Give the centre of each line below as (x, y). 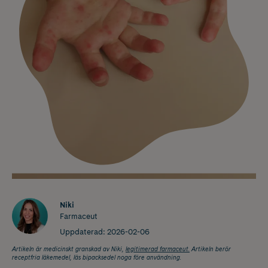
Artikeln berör (210, 249)
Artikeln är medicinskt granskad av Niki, (69, 249)
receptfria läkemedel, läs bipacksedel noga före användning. (97, 257)
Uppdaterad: (82, 232)
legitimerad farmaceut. (158, 249)
